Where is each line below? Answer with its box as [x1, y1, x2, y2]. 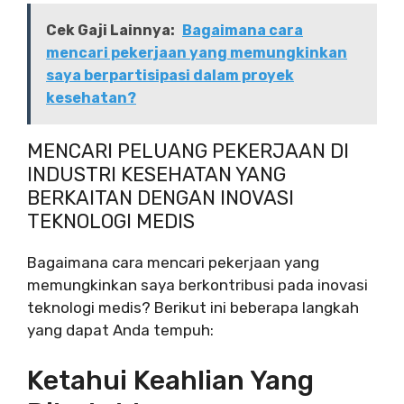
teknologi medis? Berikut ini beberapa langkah [27, 298, 359, 317]
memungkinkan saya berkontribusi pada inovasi [27, 275, 368, 294]
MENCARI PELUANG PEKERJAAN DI [27, 138, 349, 163]
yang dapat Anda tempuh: [27, 320, 214, 339]
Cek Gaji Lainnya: [46, 21, 175, 39]
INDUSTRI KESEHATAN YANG [27, 161, 286, 187]
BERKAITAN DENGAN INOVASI [27, 185, 294, 210]
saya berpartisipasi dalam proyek [46, 66, 294, 84]
